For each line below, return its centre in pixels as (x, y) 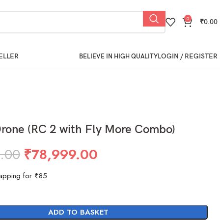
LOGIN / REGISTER (188, 56)
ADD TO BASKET (78, 212)
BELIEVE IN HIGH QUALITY (118, 56)
